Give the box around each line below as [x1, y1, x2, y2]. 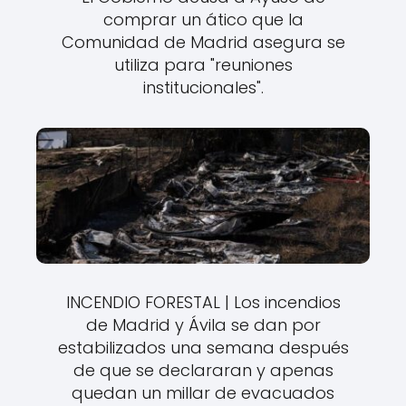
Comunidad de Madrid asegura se [61, 30, 345, 53]
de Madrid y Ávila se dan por [85, 313, 321, 336]
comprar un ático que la [102, 7, 304, 31]
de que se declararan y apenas [72, 358, 333, 382]
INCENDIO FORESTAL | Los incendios [65, 290, 341, 314]
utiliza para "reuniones [113, 53, 293, 76]
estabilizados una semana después [57, 335, 349, 359]
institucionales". [142, 75, 264, 99]
